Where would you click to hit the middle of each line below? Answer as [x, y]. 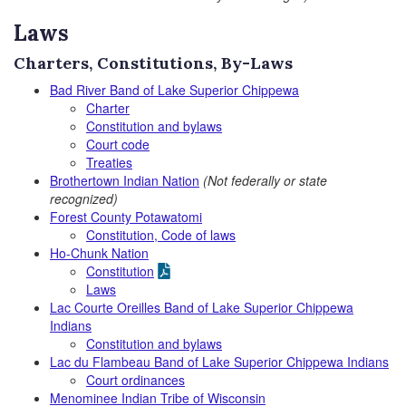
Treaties [109, 162]
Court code [118, 144]
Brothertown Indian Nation [125, 180]
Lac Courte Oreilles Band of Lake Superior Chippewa [202, 307]
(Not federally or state [265, 180]
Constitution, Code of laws [161, 235]
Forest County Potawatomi [126, 217]
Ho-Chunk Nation [99, 253]
